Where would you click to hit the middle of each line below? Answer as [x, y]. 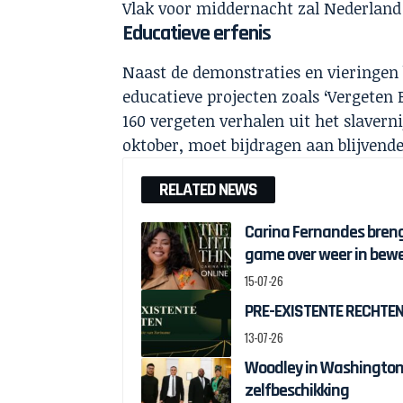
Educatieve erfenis [197, 34]
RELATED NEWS [209, 190]
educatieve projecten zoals [224, 97]
